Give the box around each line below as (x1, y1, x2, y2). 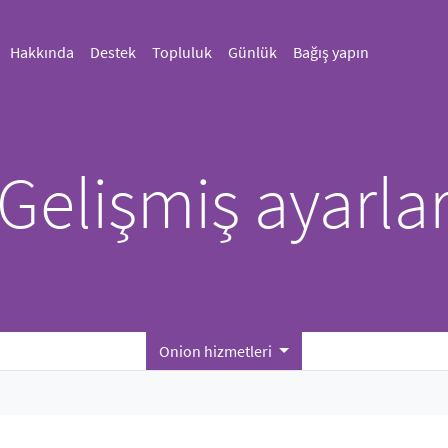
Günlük (227, 42, 277, 62)
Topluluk (151, 42, 212, 62)
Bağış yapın (292, 42, 369, 62)
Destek (89, 42, 136, 62)
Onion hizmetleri (159, 341, 276, 361)
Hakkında (9, 42, 74, 62)
